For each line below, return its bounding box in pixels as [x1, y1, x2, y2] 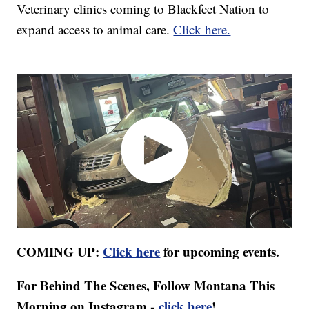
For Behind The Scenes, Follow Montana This [17, 276, 275, 295]
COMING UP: [17, 242, 103, 261]
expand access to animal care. [17, 20, 174, 38]
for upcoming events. [160, 242, 280, 261]
